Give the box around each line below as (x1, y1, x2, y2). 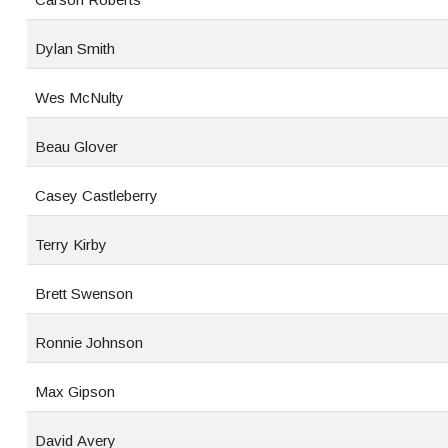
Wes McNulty (35, 89, 124, 106)
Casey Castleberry (35, 187, 158, 204)
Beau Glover (35, 138, 118, 155)
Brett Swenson (35, 285, 133, 302)
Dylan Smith (35, 40, 115, 57)
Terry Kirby (35, 236, 107, 253)
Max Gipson (35, 383, 115, 400)
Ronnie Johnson (35, 334, 143, 351)
